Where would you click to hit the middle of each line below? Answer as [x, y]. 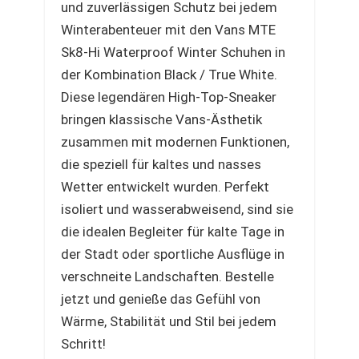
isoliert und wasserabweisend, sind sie [177, 209]
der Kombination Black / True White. [169, 75]
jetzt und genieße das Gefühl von [161, 299]
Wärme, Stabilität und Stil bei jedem [169, 321]
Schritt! [83, 344]
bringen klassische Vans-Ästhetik [161, 119]
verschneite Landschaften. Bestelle [167, 276]
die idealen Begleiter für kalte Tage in [173, 232]
